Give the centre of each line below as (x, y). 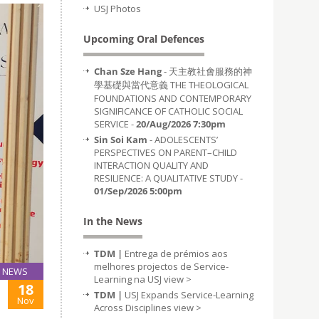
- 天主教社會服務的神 (207, 71)
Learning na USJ (129, 279)
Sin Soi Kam (121, 140)
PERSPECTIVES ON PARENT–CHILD (166, 152)
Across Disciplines (134, 308)
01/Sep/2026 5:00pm (138, 191)
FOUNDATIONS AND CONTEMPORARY (173, 98)
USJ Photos (117, 9)
